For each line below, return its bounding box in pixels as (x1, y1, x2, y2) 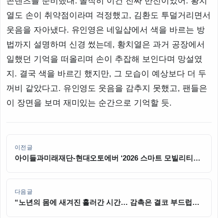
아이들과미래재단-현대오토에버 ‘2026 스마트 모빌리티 (15, 154, 193, 163)
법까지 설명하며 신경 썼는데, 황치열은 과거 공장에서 (6, 40, 205, 50)
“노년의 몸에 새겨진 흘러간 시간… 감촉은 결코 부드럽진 (15, 199, 200, 207)
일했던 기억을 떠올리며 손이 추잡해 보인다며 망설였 (6, 54, 202, 64)
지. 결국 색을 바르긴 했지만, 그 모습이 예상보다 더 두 (6, 69, 206, 79)
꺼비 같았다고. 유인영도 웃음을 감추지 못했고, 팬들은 (6, 84, 207, 93)
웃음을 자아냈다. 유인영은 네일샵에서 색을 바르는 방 (6, 25, 205, 35)
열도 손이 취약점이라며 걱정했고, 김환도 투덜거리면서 (6, 11, 211, 20)
